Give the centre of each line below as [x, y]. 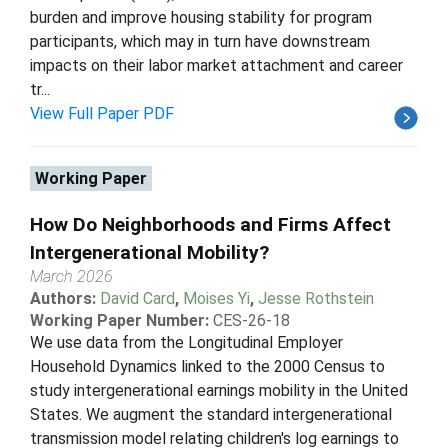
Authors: [65, 298]
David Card [137, 298]
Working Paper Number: [119, 320]
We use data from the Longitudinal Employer [186, 342]
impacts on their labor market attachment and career [216, 65]
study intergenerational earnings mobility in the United [219, 390]
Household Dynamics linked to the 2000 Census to [207, 366]
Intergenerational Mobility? [149, 252]
